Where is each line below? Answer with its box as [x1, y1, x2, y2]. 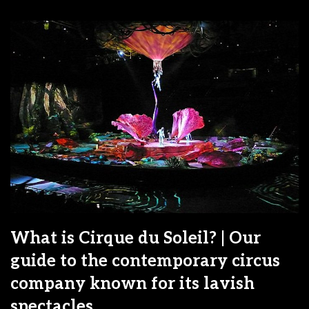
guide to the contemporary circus [10, 250, 280, 271]
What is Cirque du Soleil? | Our [10, 228, 261, 248]
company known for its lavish [10, 273, 255, 294]
